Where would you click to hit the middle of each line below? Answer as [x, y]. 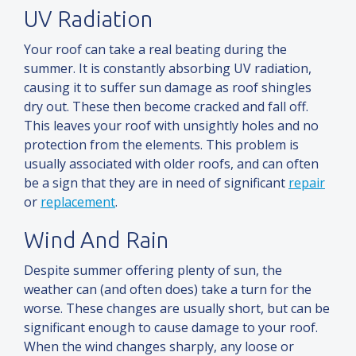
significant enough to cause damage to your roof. [171, 328]
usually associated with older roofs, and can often [171, 164]
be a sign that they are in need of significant [156, 183]
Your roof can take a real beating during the [155, 50]
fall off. [288, 107]
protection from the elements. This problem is [161, 145]
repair [307, 183]
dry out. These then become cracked [133, 107]
